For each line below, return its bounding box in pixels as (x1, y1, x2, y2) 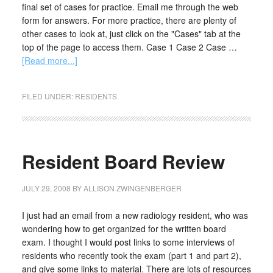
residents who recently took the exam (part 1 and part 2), (21, 249, 241, 261)
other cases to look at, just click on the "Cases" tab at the (21, 27, 241, 40)
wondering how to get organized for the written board (21, 222, 226, 235)
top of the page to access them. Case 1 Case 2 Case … (21, 41, 237, 53)
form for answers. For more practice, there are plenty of (21, 14, 236, 26)
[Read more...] (21, 54, 77, 66)
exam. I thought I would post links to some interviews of (21, 236, 235, 248)
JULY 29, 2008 (21, 183, 71, 193)
